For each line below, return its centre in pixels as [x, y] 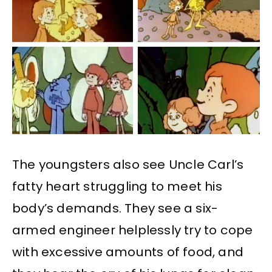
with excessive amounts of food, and [128, 252]
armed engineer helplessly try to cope [133, 230]
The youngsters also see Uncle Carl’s [128, 164]
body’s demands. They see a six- [115, 208]
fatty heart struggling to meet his [117, 186]
